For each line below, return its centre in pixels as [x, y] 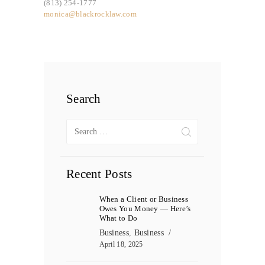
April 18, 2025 [121, 245]
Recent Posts [99, 174]
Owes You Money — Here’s [145, 209]
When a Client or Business [144, 199]
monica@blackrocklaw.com [90, 14]
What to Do [118, 218]
